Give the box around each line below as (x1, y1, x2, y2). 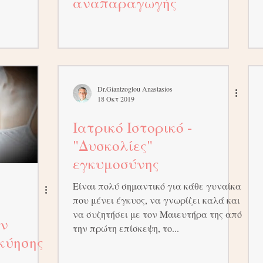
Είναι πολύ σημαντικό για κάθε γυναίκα (73, 180, 241, 192)
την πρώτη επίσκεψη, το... (73, 222, 179, 234)
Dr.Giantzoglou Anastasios (97, 83, 173, 93)
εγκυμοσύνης (73, 154, 159, 173)
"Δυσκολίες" (73, 136, 153, 155)
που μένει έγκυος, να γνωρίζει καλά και (73, 194, 240, 206)
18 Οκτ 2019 (97, 94, 134, 103)
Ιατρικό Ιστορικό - (73, 117, 192, 137)
